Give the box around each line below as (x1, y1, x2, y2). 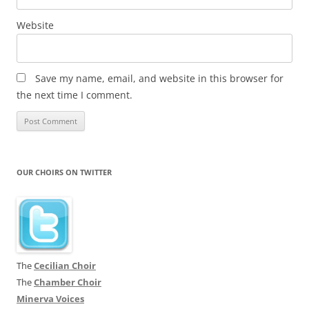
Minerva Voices (17, 292, 84, 306)
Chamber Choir (34, 276, 101, 289)
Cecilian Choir (34, 259, 96, 272)
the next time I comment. (17, 88, 132, 102)
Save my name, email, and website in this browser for (35, 72, 283, 86)
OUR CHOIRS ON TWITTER (17, 167, 112, 178)
